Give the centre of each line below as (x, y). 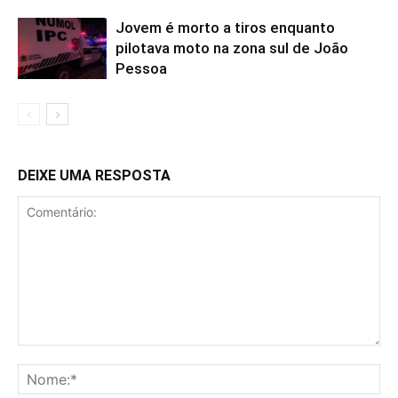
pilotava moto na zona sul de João (232, 48)
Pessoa (141, 69)
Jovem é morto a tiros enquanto (225, 28)
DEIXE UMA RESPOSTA (94, 176)
